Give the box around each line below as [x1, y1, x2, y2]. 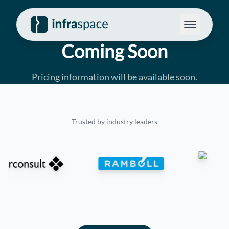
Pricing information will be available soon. [32, 71, 197, 82]
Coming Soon [61, 40, 168, 62]
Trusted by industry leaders [72, 117, 157, 126]
